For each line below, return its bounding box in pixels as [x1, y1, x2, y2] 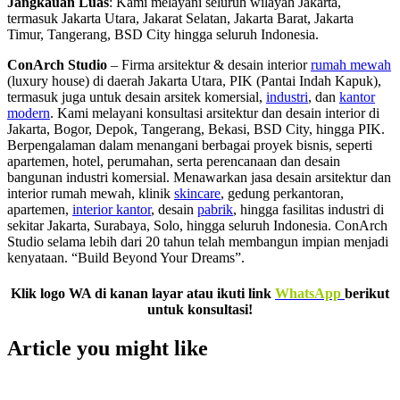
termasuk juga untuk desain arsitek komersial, [7, 89, 266, 105]
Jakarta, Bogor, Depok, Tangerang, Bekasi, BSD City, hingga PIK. [7, 121, 385, 137]
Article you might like [7, 336, 208, 360]
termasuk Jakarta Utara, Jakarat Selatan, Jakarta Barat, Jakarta [7, 11, 354, 27]
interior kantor [72, 202, 151, 218]
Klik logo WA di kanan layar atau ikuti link [11, 285, 275, 301]
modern [7, 105, 50, 121]
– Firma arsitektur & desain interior [107, 57, 311, 73]
